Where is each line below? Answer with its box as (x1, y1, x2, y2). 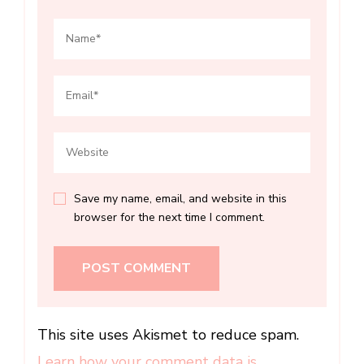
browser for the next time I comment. (74, 209, 265, 225)
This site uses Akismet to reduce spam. (37, 324, 299, 344)
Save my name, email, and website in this (74, 190, 287, 206)
